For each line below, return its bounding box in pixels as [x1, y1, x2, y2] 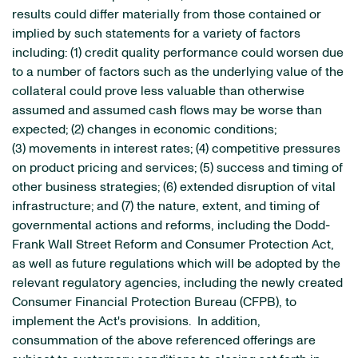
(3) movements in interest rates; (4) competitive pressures [12, 142, 340, 155]
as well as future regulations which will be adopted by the [12, 257, 340, 270]
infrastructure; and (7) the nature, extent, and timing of [12, 200, 320, 213]
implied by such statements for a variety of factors [12, 27, 300, 40]
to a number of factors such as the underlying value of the [12, 66, 344, 78]
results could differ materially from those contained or [12, 8, 321, 21]
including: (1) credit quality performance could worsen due [12, 46, 344, 59]
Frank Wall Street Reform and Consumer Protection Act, [12, 238, 334, 251]
